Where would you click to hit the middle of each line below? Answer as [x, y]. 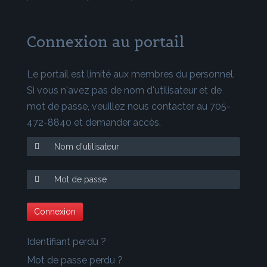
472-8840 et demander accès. [94, 122]
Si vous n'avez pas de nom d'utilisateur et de [124, 90]
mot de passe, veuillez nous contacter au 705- [129, 106]
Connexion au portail [106, 41]
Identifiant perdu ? [66, 242]
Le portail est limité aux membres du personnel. [131, 74]
